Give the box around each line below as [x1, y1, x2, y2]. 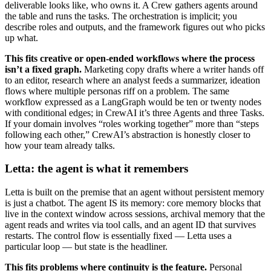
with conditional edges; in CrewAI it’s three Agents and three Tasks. [5, 107, 264, 118]
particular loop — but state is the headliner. [5, 241, 168, 252]
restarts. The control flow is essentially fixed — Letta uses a [5, 230, 232, 241]
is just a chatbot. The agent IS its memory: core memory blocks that [5, 198, 261, 208]
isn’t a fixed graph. [5, 64, 82, 74]
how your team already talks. [5, 140, 115, 151]
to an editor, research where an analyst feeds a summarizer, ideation [5, 74, 260, 85]
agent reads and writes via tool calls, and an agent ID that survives [5, 220, 256, 230]
